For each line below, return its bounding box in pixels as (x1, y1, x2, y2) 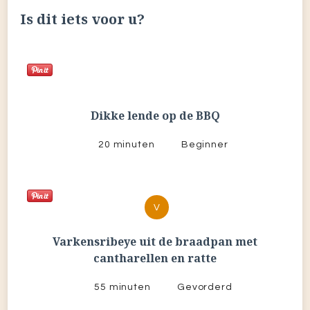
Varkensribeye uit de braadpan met (53, 234, 257, 250)
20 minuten (98, 140, 155, 150)
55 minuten (93, 282, 151, 293)
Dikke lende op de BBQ (90, 108, 220, 124)
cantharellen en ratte (93, 250, 217, 266)
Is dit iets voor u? (20, 10, 145, 29)
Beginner (181, 140, 228, 150)
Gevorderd (176, 282, 232, 293)
